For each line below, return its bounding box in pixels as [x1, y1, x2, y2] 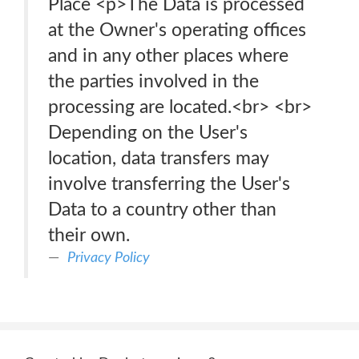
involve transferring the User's [48, 175, 290, 193]
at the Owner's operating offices [48, 21, 306, 39]
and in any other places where [48, 46, 288, 65]
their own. [48, 226, 130, 244]
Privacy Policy [67, 250, 150, 265]
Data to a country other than [48, 200, 276, 219]
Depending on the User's [48, 123, 248, 142]
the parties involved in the [48, 72, 259, 91]
